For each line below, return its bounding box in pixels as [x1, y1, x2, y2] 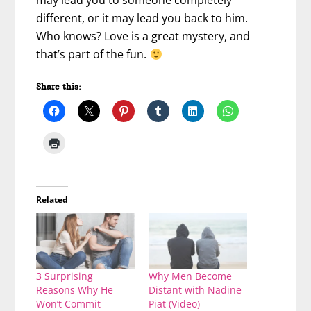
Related [36, 194, 69, 206]
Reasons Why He [36, 283, 114, 297]
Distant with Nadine [149, 283, 242, 297]
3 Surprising [36, 269, 94, 283]
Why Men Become [149, 269, 232, 283]
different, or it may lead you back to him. [36, 10, 249, 26]
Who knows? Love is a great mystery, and [36, 28, 251, 44]
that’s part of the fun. [36, 47, 150, 62]
